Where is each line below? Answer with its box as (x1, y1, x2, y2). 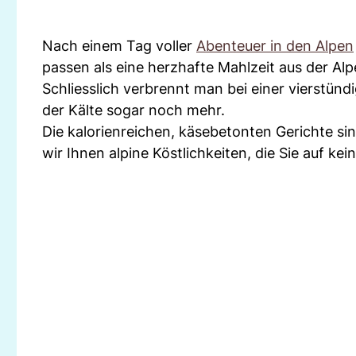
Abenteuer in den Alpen (196, 37, 354, 54)
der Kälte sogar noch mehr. (42, 102, 225, 118)
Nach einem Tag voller (42, 37, 196, 54)
